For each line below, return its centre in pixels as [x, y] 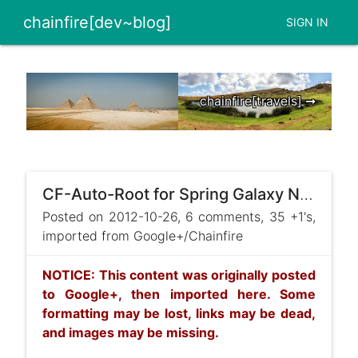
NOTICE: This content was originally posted [179, 275]
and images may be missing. [130, 333]
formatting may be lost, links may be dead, [179, 314]
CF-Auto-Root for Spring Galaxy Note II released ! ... [306, 195]
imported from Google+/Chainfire [142, 236]
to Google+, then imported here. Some [179, 294]
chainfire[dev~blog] [97, 22]
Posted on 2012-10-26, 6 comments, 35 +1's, [179, 217]
